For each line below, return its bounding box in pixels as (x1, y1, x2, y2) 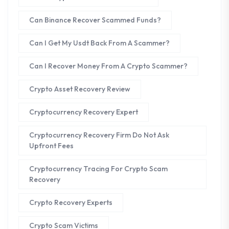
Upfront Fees (29, 141, 74, 150)
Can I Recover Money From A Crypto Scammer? (29, 61, 188, 71)
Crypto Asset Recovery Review (29, 84, 130, 94)
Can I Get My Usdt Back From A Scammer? (29, 38, 170, 48)
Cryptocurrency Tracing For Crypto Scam (29, 164, 168, 173)
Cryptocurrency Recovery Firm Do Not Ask (29, 130, 169, 140)
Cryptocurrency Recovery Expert (29, 107, 138, 117)
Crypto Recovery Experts (29, 197, 112, 207)
